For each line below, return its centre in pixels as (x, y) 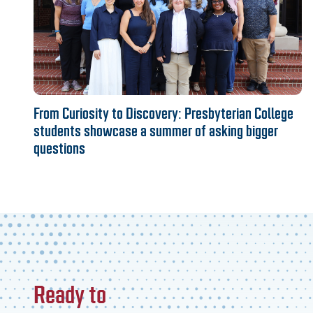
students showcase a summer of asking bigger (156, 131)
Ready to (70, 294)
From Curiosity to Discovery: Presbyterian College (163, 113)
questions (59, 148)
